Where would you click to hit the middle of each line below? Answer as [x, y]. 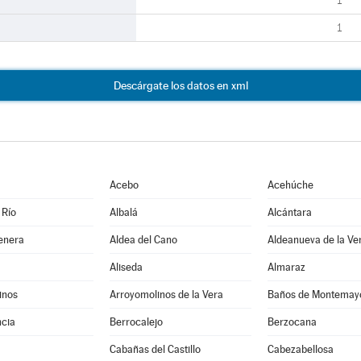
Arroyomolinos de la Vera [166, 295]
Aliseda [126, 267]
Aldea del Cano [143, 240]
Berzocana [292, 322]
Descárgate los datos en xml [180, 85]
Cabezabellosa [300, 349]
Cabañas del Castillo [155, 349]
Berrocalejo [136, 322]
